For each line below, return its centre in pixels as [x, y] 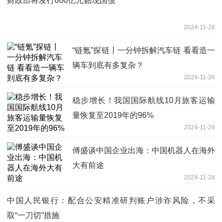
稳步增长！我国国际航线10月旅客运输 [144, 100]
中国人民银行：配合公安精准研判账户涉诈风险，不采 [111, 200]
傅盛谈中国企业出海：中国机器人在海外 [144, 150]
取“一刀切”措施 [33, 215]
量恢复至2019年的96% [113, 115]
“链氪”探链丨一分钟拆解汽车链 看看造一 [144, 50]
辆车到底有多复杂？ [108, 65]
